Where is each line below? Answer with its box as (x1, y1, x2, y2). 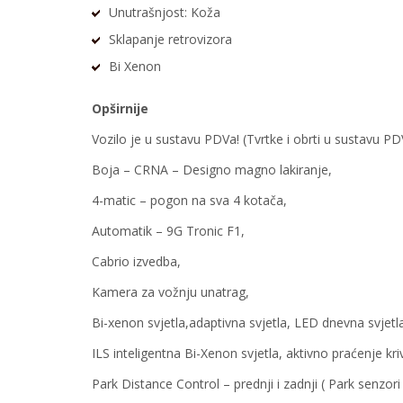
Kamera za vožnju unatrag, (92, 283, 249, 301)
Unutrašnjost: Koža (109, 4, 220, 22)
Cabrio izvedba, (92, 253, 181, 271)
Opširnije (92, 100, 148, 118)
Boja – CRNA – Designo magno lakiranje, (92, 161, 332, 179)
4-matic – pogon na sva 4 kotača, (92, 192, 287, 210)
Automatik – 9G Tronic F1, (92, 222, 245, 240)
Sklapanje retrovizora (109, 31, 232, 49)
